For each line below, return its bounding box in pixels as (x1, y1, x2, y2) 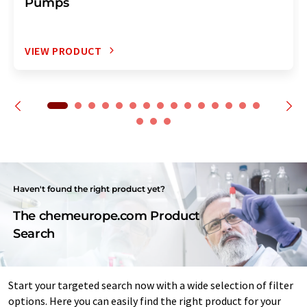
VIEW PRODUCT (25, 43, 102, 58)
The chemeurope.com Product (13, 208, 200, 223)
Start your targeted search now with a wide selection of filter (8, 278, 293, 292)
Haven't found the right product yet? (13, 183, 166, 194)
